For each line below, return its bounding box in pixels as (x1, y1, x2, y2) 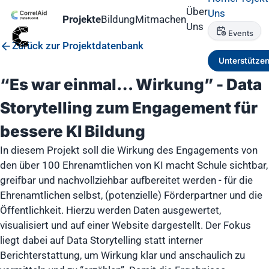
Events (228, 28, 253, 38)
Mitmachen (135, 13, 186, 25)
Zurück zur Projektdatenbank (12, 40, 144, 52)
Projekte (62, 13, 101, 25)
